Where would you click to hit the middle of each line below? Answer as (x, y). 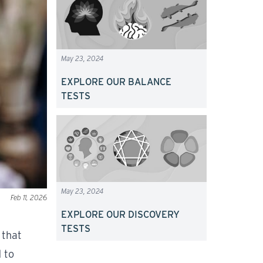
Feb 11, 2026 (29, 198)
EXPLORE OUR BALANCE (116, 82)
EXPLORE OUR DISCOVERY (120, 215)
